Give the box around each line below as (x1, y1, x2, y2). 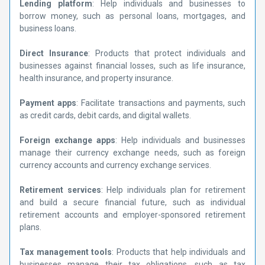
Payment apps (20, 98, 77, 108)
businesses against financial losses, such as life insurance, (20, 61, 245, 70)
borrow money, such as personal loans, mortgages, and (20, 11, 245, 21)
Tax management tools (20, 247, 112, 257)
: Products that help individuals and (112, 247, 246, 257)
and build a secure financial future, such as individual (20, 198, 245, 207)
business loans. (20, 24, 76, 33)
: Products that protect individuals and (88, 49, 246, 58)
